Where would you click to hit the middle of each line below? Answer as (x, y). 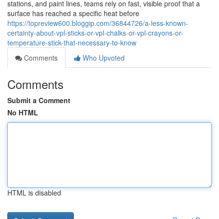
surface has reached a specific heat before (73, 13)
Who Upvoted (103, 58)
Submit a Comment (39, 100)
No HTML (23, 112)
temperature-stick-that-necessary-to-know (72, 43)
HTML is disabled (34, 193)
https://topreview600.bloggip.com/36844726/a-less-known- (98, 23)
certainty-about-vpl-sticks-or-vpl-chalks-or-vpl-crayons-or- (95, 33)
